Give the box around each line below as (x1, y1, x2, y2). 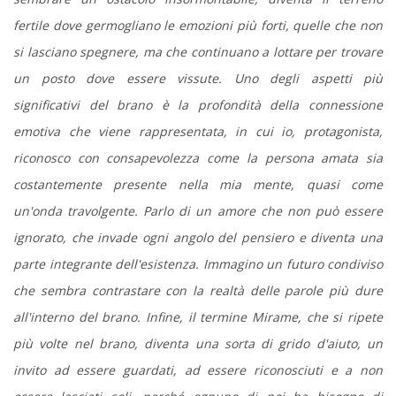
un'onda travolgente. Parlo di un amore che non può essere (13, 202, 383, 219)
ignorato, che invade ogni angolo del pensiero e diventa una (13, 228, 383, 246)
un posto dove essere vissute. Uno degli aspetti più (13, 69, 383, 87)
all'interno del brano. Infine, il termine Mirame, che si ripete (13, 308, 383, 325)
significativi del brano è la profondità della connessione (13, 95, 383, 113)
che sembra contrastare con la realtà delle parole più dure (13, 281, 383, 299)
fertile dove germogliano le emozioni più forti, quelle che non (13, 16, 383, 34)
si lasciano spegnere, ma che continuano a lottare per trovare (13, 42, 383, 60)
